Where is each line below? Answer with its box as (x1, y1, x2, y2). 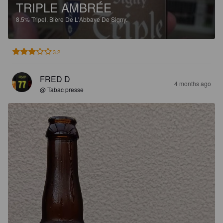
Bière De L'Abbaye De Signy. (49, 14, 127, 23)
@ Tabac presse (40, 85, 84, 94)
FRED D (40, 73, 70, 85)
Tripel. (31, 14, 49, 23)
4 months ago (174, 79, 211, 88)
